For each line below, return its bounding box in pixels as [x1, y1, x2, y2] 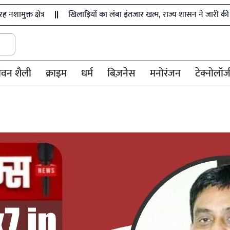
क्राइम [46, 64, 67, 82]
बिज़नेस [107, 64, 136, 82]
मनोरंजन [150, 64, 181, 82]
